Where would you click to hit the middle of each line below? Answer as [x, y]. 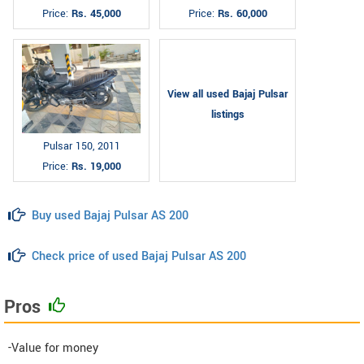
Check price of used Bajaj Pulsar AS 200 [139, 256]
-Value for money [53, 348]
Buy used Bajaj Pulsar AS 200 [110, 215]
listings [227, 114]
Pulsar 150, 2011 [81, 146]
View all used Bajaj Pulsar [227, 94]
